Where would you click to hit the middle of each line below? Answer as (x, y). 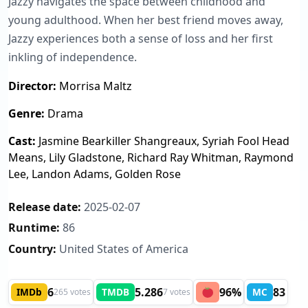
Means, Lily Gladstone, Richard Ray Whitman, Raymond (151, 158)
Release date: (45, 207)
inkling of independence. (73, 57)
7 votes (177, 292)
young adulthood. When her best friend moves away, (146, 20)
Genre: (26, 114)
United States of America (122, 249)
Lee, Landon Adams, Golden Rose (95, 174)
